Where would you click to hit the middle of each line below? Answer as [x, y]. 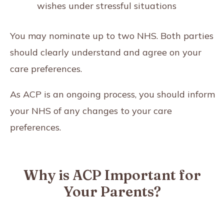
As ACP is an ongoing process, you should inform [112, 94]
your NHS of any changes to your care [91, 110]
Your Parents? [112, 191]
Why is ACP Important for [112, 175]
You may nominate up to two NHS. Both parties [112, 35]
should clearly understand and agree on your [106, 52]
